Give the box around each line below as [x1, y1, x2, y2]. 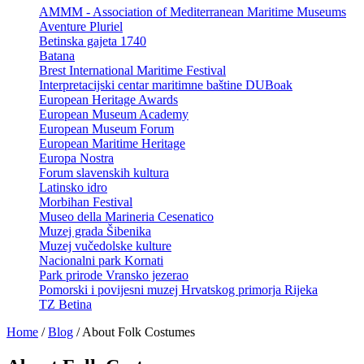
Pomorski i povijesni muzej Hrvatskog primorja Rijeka [39, 282, 318, 297]
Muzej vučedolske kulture [39, 238, 171, 253]
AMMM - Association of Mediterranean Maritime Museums [39, 4, 346, 19]
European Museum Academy [39, 106, 188, 121]
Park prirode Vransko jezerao [39, 267, 188, 282]
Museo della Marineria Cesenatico [39, 209, 214, 223]
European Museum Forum [39, 121, 174, 136]
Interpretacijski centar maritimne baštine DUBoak [39, 77, 292, 92]
